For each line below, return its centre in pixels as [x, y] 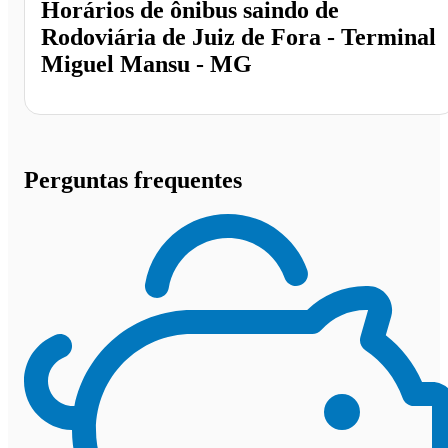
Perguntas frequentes [133, 179]
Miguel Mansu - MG [146, 64]
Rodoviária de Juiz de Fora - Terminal [238, 37]
